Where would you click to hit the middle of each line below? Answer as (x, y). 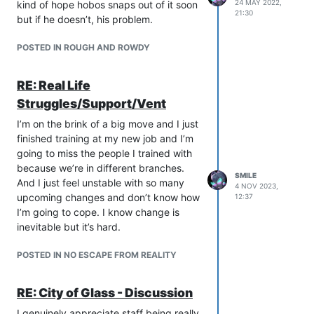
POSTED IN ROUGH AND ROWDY (83, 48)
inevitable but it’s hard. (69, 227)
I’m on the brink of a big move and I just (108, 124)
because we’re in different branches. (101, 168)
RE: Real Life (54, 86)
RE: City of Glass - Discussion (105, 293)
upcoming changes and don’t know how (108, 198)
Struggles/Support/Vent (91, 104)
